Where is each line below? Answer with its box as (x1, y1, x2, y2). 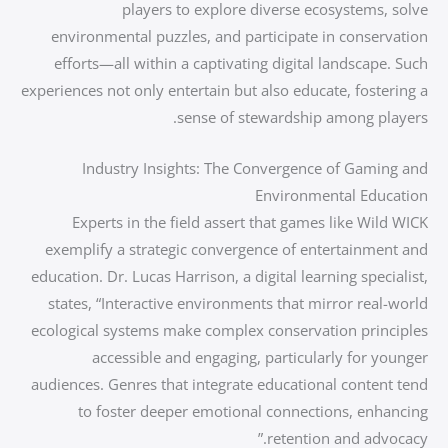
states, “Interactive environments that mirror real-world (48, 293, 428, 313)
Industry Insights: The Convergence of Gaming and (82, 158, 428, 178)
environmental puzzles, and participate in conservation (51, 26, 428, 46)
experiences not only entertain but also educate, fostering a (21, 80, 428, 100)
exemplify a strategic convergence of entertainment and (45, 239, 428, 259)
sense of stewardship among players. (177, 107, 428, 127)
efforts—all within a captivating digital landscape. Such (54, 53, 428, 73)
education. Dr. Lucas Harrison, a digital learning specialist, (31, 266, 428, 286)
